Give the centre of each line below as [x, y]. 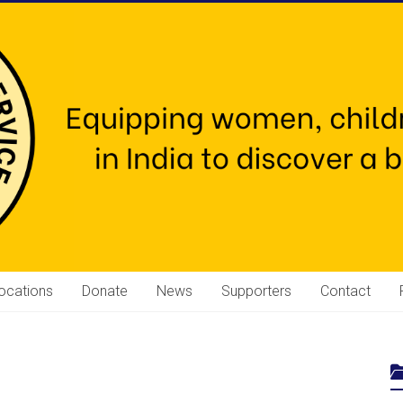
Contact [345, 291]
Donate [105, 291]
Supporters [256, 291]
